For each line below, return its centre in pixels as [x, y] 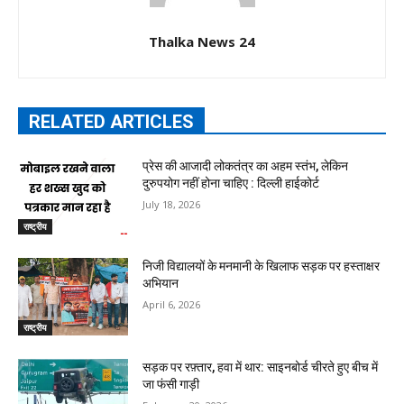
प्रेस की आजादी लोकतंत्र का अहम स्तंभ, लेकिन [246, 165]
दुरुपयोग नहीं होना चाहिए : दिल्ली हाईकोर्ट [231, 183]
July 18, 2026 [172, 204]
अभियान [161, 284]
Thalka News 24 [202, 41]
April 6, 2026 [172, 305]
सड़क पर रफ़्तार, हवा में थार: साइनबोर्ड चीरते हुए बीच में [261, 367]
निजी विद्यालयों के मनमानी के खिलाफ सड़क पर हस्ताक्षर [262, 266]
